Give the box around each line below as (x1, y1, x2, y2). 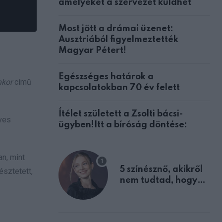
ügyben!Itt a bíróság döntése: (58, 120, 187, 129)
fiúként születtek (120, 186, 191, 196)
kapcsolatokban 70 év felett (58, 83, 180, 92)
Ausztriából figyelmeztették (58, 35, 178, 44)
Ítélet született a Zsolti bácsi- (58, 109, 183, 118)
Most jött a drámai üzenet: (58, 24, 173, 33)
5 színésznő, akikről (120, 165, 203, 174)
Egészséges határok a (58, 72, 154, 81)
